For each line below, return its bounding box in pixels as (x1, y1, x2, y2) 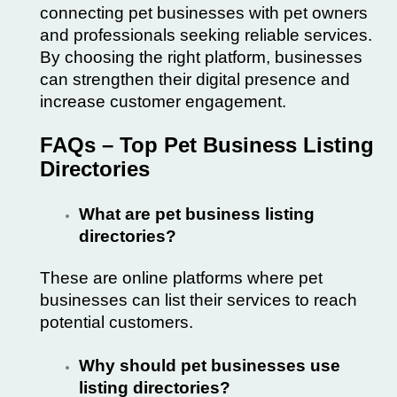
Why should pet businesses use (78, 356, 340, 376)
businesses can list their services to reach (40, 291, 357, 310)
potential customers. (40, 313, 193, 332)
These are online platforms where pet (40, 269, 323, 288)
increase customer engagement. (40, 92, 286, 112)
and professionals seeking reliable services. (40, 26, 372, 45)
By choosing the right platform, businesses (40, 48, 362, 67)
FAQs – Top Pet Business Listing (40, 133, 374, 158)
